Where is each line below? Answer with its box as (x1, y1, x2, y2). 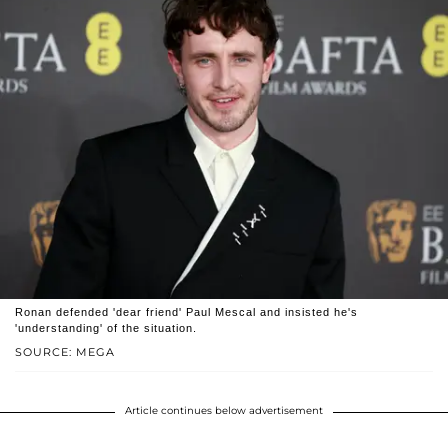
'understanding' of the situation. (15, 321, 197, 334)
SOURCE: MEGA (15, 344, 115, 359)
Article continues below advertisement (125, 403, 323, 417)
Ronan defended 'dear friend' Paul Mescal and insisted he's (15, 305, 358, 318)
